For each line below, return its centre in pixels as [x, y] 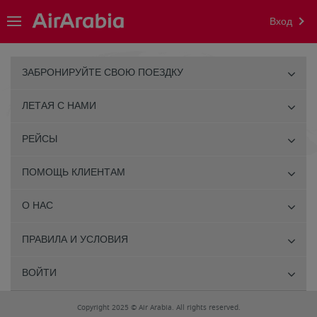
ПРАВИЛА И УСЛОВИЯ [75, 240]
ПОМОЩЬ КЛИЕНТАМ [74, 172]
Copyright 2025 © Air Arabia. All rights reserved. [158, 307]
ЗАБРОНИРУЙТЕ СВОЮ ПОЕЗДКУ [103, 73]
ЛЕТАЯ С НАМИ [59, 106]
